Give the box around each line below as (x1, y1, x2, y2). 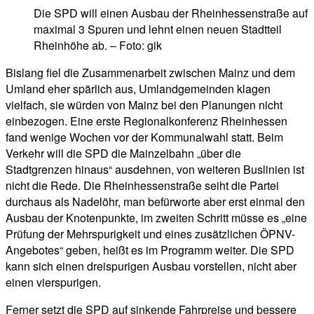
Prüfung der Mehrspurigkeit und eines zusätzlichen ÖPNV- (6, 226, 295, 243)
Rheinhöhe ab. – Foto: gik (34, 37, 162, 54)
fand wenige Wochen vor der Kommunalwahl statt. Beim (6, 129, 283, 146)
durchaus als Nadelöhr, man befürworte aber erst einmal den (6, 193, 305, 210)
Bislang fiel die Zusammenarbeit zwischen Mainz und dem (6, 64, 295, 81)
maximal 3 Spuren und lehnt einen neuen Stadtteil (34, 21, 282, 38)
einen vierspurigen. (6, 274, 101, 291)
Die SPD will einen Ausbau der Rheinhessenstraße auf (34, 5, 308, 22)
